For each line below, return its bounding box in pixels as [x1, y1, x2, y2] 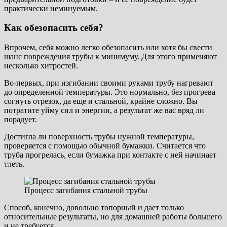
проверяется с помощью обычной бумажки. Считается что [4, 141, 206, 150]
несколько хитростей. [4, 61, 78, 70]
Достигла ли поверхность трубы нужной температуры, [4, 132, 194, 141]
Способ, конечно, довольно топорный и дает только [4, 203, 184, 212]
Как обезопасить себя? [4, 22, 103, 33]
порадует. [4, 115, 37, 124]
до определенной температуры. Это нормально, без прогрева [4, 88, 215, 97]
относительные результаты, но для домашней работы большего [4, 212, 222, 221]
